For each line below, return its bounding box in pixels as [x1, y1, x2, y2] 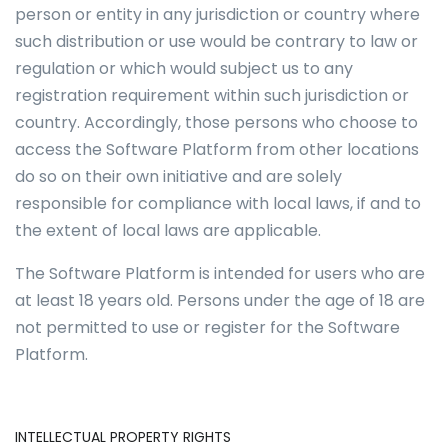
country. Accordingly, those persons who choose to [15, 111, 418, 134]
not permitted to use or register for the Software [15, 316, 400, 339]
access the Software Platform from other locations [15, 138, 419, 161]
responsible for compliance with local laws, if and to [15, 192, 421, 215]
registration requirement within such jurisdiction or [15, 84, 409, 107]
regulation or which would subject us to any [15, 57, 353, 80]
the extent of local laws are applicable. [15, 219, 325, 242]
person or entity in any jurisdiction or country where [15, 3, 420, 26]
